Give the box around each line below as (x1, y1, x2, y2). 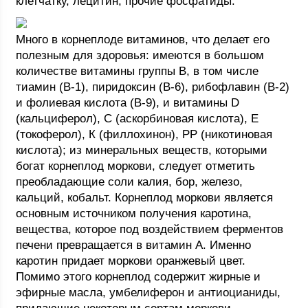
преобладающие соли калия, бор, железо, (16, 175, 243, 188)
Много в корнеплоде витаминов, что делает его (16, 33, 270, 46)
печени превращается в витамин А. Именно (16, 239, 252, 252)
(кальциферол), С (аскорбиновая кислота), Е (16, 112, 259, 125)
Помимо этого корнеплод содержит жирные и (16, 270, 261, 283)
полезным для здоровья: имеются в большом (16, 49, 265, 62)
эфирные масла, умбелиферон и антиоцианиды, (16, 286, 281, 299)
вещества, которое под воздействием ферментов (16, 223, 284, 236)
